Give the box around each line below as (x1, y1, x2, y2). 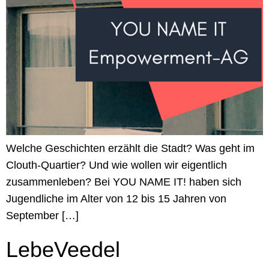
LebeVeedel (6, 237, 120, 262)
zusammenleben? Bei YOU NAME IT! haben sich (6, 175, 241, 188)
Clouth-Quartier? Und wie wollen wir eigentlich (6, 159, 227, 171)
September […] (6, 209, 79, 222)
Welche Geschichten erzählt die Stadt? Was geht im (6, 142, 255, 154)
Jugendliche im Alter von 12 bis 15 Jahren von (6, 192, 226, 205)
